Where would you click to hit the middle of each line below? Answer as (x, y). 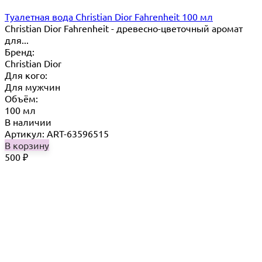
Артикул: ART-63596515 (57, 134)
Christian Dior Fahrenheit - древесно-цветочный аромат (124, 28)
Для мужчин (32, 87)
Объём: (21, 99)
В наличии (28, 122)
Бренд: (20, 52)
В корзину (27, 145)
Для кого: (26, 75)
